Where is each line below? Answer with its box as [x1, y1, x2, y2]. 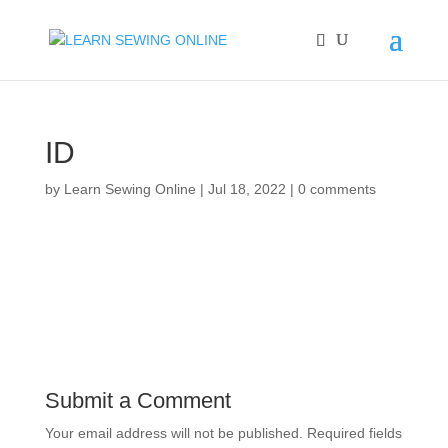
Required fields [306, 425, 402, 441]
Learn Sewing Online [63, 181, 196, 197]
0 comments [297, 181, 376, 197]
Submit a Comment [44, 388, 231, 413]
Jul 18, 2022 [207, 181, 286, 197]
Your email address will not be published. [44, 425, 303, 441]
